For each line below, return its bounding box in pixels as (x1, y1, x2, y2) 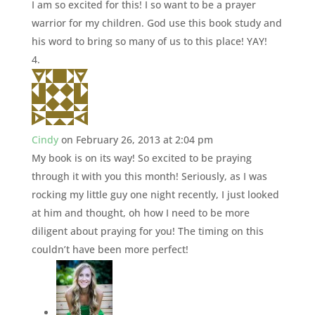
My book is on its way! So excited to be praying (31, 150, 252, 165)
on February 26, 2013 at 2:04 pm (60, 132, 213, 146)
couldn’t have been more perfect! (31, 242, 188, 256)
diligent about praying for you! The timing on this (31, 224, 264, 238)
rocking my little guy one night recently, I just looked (31, 187, 279, 201)
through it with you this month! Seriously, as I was (31, 169, 267, 183)
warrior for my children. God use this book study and (31, 15, 282, 30)
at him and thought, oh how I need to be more (31, 205, 250, 219)
